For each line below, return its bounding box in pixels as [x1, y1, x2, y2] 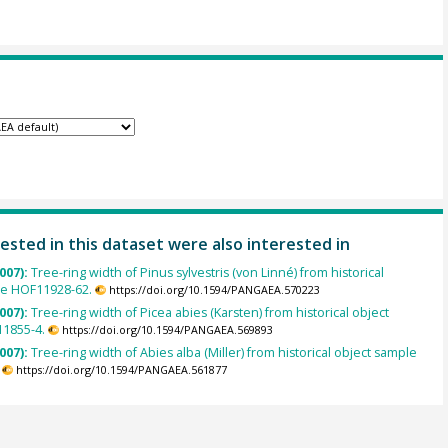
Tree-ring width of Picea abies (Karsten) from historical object [30, 304, 389, 322]
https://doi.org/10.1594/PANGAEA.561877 [15, 363, 227, 378]
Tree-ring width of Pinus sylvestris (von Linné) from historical [30, 263, 384, 281]
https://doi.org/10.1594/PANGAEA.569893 [61, 323, 273, 338]
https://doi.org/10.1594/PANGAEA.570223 [108, 282, 320, 297]
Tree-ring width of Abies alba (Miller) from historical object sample [30, 344, 417, 362]
